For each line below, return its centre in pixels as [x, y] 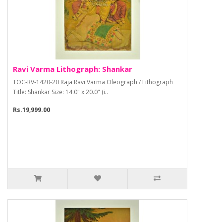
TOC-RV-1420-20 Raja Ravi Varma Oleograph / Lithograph [93, 82]
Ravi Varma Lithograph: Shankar [73, 69]
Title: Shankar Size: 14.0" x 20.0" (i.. [60, 92]
